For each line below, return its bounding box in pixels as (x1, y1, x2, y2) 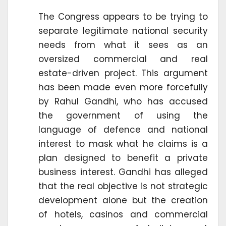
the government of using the (38, 109, 208, 122)
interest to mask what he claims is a (38, 137, 208, 150)
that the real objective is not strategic (38, 180, 208, 192)
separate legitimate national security (38, 24, 208, 37)
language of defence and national (38, 123, 208, 136)
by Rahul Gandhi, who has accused (38, 95, 208, 107)
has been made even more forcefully (38, 81, 208, 93)
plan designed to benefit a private (38, 151, 208, 164)
